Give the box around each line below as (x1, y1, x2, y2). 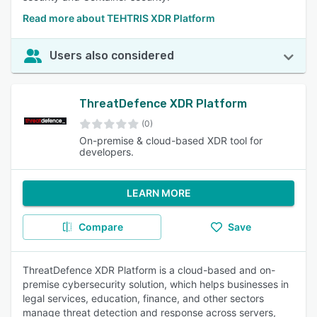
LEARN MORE (126, 187, 191, 199)
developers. (79, 146, 134, 158)
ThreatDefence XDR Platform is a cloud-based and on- (23, 264, 275, 276)
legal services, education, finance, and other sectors (23, 292, 264, 304)
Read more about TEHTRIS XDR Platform (23, 12, 215, 24)
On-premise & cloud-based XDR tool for (79, 134, 263, 146)
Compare (78, 221, 123, 233)
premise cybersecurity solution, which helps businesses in (23, 278, 289, 290)
